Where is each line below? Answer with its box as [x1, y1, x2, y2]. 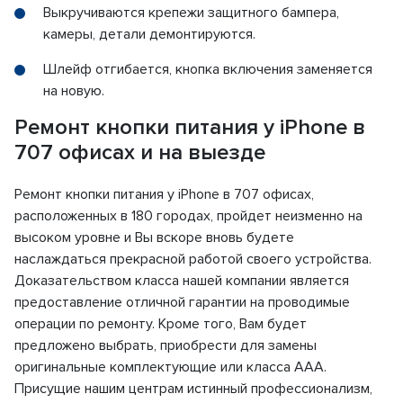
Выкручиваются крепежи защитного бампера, [43, 4, 339, 22]
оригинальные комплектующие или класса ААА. [14, 358, 327, 377]
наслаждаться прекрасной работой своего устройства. [14, 250, 372, 269]
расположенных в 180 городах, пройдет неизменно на [14, 207, 363, 226]
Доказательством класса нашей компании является [14, 272, 349, 291]
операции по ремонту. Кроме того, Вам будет [14, 315, 307, 334]
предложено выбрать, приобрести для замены [14, 336, 317, 355]
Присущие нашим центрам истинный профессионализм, [14, 380, 372, 399]
